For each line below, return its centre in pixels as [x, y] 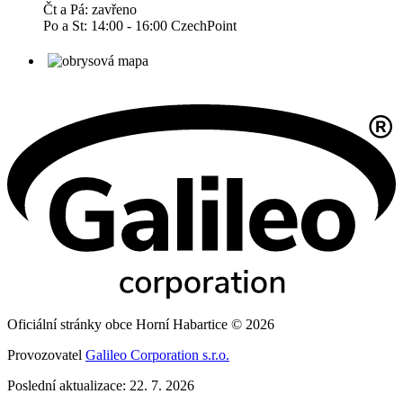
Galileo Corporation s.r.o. [157, 354]
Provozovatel [46, 354]
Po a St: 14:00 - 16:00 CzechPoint [140, 25]
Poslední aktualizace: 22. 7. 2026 [101, 385]
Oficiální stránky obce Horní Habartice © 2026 [141, 324]
